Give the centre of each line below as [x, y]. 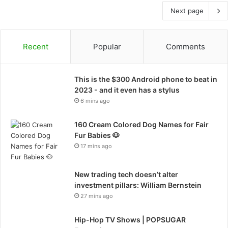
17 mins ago [96, 146]
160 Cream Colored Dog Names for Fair [141, 125]
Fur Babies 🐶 [97, 135]
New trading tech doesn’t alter [126, 175]
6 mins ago [95, 101]
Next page [187, 11]
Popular [107, 47]
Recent [35, 47]
